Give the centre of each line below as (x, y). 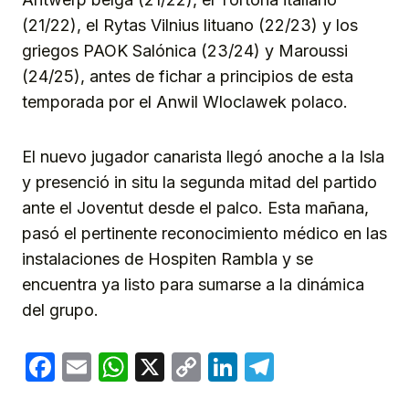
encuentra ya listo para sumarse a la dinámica (193, 284)
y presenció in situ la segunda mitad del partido (199, 182)
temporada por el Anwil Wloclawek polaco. (185, 101)
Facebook (123, 366)
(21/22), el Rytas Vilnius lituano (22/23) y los (190, 25)
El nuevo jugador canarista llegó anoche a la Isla (203, 156)
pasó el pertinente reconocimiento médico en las (204, 233)
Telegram (339, 366)
